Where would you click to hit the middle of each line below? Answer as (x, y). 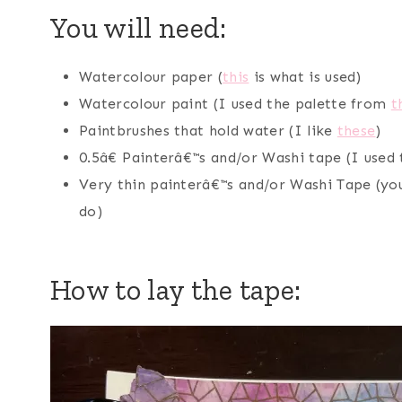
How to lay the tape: (176, 289)
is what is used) (305, 76)
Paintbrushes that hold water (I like (208, 130)
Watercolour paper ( (151, 76)
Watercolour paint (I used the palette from (235, 103)
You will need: (139, 27)
